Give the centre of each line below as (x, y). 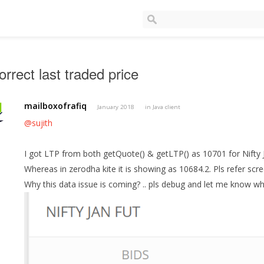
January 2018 (116, 107)
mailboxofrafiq (56, 106)
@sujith (39, 123)
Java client (167, 107)
